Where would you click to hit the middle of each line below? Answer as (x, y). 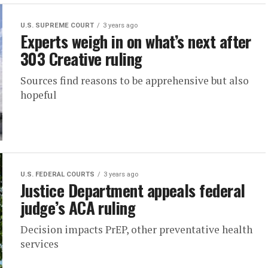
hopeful (39, 95)
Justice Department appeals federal (133, 190)
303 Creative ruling (81, 59)
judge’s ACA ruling (78, 208)
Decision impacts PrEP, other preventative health (136, 229)
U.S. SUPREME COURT (57, 25)
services (39, 244)
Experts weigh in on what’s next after (136, 41)
